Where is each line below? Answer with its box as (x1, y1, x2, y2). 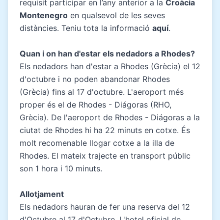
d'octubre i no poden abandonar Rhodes (20, 74, 170, 84)
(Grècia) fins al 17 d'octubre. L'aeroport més (20, 86, 184, 97)
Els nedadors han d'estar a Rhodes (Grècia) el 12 (20, 61, 200, 71)
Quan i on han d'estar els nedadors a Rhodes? (20, 48, 195, 58)
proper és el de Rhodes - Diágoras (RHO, (20, 99, 171, 110)
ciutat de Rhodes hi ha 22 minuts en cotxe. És (20, 125, 190, 135)
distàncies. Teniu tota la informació (20, 23, 152, 33)
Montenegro (20, 10, 68, 20)
